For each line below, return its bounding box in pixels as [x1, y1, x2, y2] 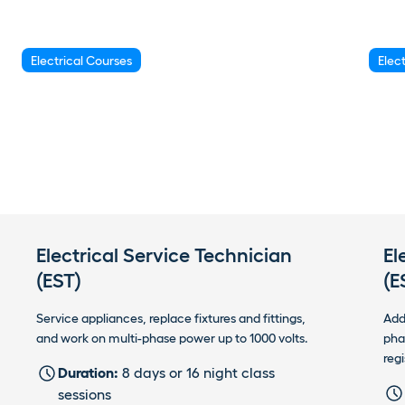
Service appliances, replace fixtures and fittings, [35, 310, 306, 325]
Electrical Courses [31, 52, 133, 68]
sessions [57, 385, 111, 402]
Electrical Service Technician [35, 243, 292, 266]
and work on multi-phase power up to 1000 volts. [35, 330, 307, 345]
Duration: [57, 363, 118, 381]
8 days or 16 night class [118, 363, 275, 381]
